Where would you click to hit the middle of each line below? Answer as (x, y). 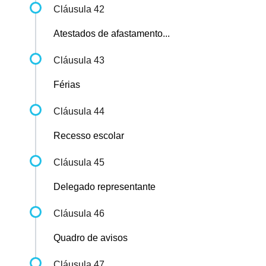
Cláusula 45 (79, 163)
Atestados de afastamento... (112, 34)
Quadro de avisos (91, 238)
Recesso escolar (89, 136)
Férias (67, 85)
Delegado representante (104, 187)
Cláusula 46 (79, 214)
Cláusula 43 (79, 61)
